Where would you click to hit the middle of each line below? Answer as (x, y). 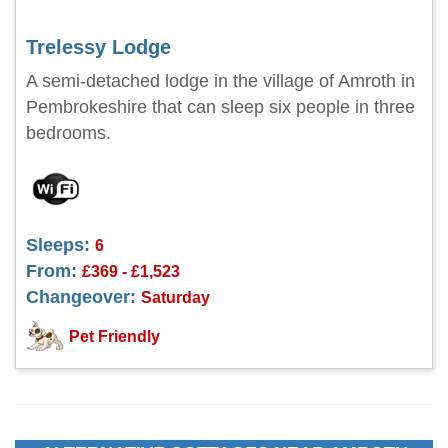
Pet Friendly (114, 336)
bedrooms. (68, 133)
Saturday (175, 297)
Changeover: (81, 297)
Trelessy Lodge (98, 47)
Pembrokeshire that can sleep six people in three (220, 107)
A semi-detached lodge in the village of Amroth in (220, 81)
